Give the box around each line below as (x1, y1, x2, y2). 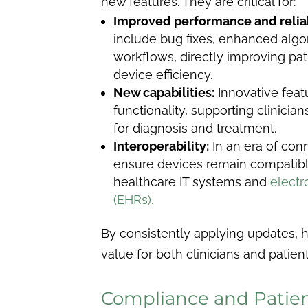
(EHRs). (113, 192, 157, 207)
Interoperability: (113, 138, 209, 153)
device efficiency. (113, 67, 212, 82)
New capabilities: (113, 85, 214, 100)
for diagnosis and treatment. (113, 120, 276, 135)
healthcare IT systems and (113, 174, 270, 189)
